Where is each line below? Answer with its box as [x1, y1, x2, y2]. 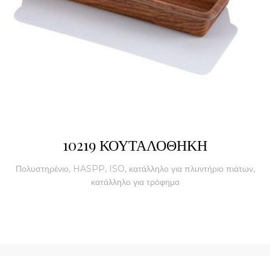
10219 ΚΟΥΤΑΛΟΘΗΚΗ [63, 135, 207, 154]
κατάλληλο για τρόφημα [90, 177, 180, 187]
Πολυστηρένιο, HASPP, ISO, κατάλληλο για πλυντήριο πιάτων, [15, 163, 255, 174]
